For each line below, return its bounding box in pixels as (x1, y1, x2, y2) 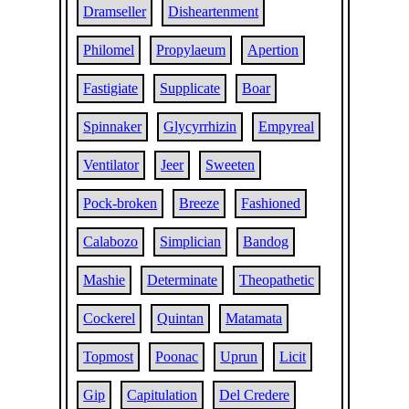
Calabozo (83, 234, 139, 249)
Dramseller (83, 4, 147, 19)
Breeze (179, 195, 220, 211)
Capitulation (127, 387, 198, 403)
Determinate (147, 272, 218, 288)
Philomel (83, 42, 135, 58)
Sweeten (205, 157, 256, 173)
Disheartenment (168, 4, 259, 19)
